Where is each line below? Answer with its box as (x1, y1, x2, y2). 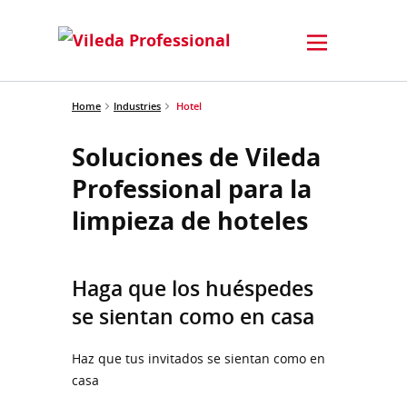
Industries (114, 98, 161, 113)
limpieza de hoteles (72, 203, 308, 237)
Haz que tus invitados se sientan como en (72, 349, 325, 367)
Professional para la (72, 172, 312, 205)
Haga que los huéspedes (72, 273, 313, 303)
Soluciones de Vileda (72, 140, 321, 174)
